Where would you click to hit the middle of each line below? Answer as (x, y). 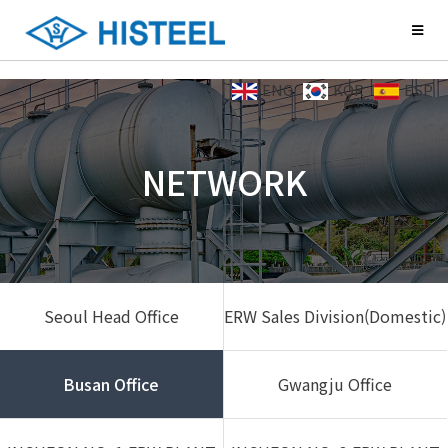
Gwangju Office (335, 384)
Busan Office (111, 384)
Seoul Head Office (111, 316)
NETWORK (224, 181)
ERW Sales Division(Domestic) (335, 316)
